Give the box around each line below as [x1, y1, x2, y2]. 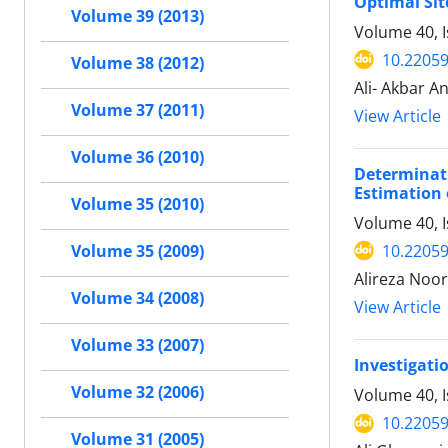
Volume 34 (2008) [71, 287, 204, 310]
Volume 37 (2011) [71, 99, 204, 122]
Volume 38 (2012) [71, 52, 204, 75]
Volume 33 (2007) [71, 334, 204, 357]
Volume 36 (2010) [71, 146, 204, 169]
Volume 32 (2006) [71, 381, 204, 404]
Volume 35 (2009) [71, 240, 204, 263]
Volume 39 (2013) [71, 5, 204, 28]
